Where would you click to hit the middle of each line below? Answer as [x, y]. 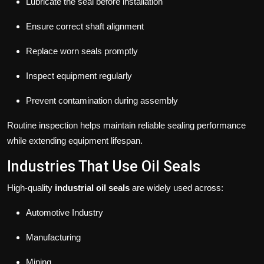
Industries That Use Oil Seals [104, 167]
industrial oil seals [92, 188]
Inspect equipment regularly [79, 76]
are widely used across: [176, 188]
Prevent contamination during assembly [102, 101]
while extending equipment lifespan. [75, 141]
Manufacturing [53, 237]
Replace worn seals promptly [82, 51]
